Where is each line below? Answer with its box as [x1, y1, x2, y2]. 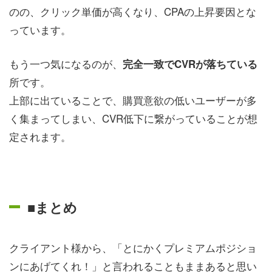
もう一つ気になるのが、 [9, 55, 123, 71]
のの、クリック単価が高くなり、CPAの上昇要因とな [9, 4, 256, 19]
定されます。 [9, 128, 71, 144]
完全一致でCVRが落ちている [123, 56, 257, 71]
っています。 [9, 22, 71, 37]
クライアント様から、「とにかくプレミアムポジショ [9, 239, 257, 255]
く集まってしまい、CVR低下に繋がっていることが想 [9, 110, 257, 126]
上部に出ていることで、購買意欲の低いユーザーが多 [9, 92, 257, 107]
